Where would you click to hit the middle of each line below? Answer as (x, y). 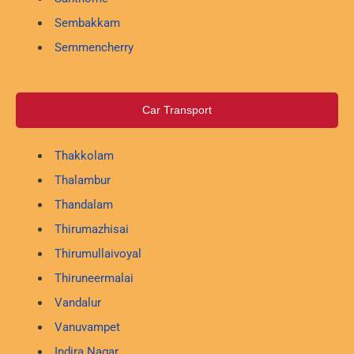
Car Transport (177, 111)
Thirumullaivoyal (98, 254)
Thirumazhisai (91, 230)
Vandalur (77, 303)
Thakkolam (84, 156)
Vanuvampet (87, 328)
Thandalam (83, 205)
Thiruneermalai (94, 279)
